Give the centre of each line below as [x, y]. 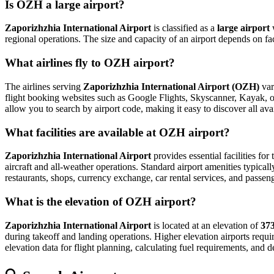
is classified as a [184, 28]
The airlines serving [44, 86]
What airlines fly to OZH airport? [90, 63]
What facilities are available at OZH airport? [117, 132]
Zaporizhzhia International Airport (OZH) [171, 86]
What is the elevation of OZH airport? [101, 201]
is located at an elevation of [206, 225]
